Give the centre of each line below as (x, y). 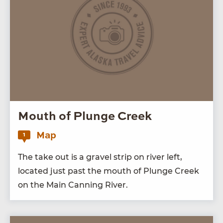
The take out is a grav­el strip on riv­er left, (100, 157)
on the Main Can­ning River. (73, 185)
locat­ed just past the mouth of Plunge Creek (109, 171)
